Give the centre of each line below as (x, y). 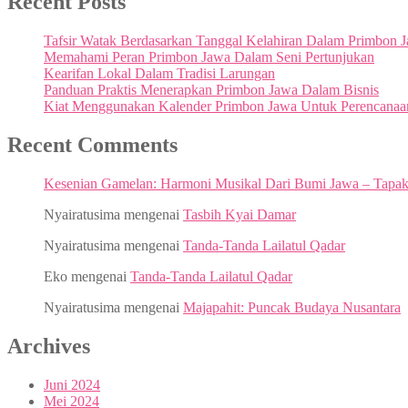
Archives (49, 346)
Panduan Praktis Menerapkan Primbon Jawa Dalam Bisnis (211, 90)
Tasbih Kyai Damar (240, 215)
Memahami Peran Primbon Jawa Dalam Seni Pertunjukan (209, 57)
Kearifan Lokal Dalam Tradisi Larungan (159, 74)
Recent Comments (92, 145)
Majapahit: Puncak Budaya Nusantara (292, 308)
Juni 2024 (72, 384)
